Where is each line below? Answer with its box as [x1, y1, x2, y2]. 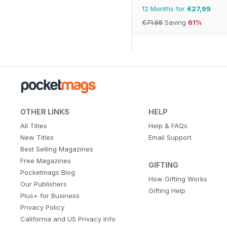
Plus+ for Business [20, 191, 80, 200]
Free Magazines [20, 156, 71, 165]
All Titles [20, 121, 47, 130]
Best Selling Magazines [20, 144, 93, 153]
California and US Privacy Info [20, 214, 116, 223]
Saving [163, 18, 188, 26]
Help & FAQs [148, 121, 187, 130]
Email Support [148, 133, 192, 141]
